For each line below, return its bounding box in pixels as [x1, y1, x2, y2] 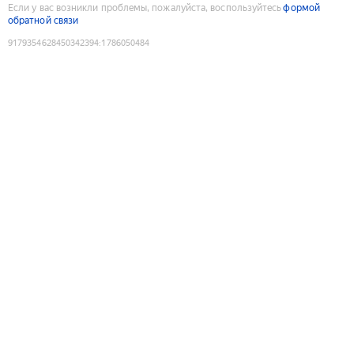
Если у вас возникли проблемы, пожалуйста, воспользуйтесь [8, 2, 282, 13]
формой [283, 2, 320, 13]
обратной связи [8, 14, 79, 26]
